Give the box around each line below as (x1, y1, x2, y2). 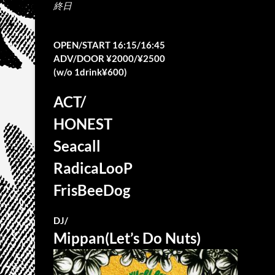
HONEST (53, 115, 112, 133)
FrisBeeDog (53, 181, 130, 199)
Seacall (53, 137, 101, 155)
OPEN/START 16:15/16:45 (53, 39, 165, 50)
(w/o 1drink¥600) (53, 66, 127, 77)
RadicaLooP (53, 159, 133, 177)
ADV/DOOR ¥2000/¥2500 (53, 53, 165, 64)
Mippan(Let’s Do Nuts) (53, 229, 201, 247)
